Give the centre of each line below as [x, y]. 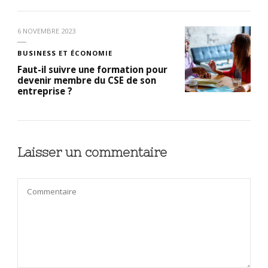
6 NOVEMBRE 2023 [46, 31]
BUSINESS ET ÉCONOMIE [65, 53]
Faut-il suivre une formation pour [92, 69]
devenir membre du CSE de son [87, 80]
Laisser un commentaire [94, 152]
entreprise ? [45, 91]
